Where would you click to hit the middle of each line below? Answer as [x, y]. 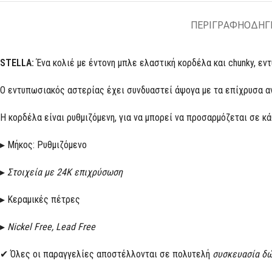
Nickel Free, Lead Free [51, 227]
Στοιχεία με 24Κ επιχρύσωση [65, 172]
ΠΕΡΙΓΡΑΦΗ [217, 25]
